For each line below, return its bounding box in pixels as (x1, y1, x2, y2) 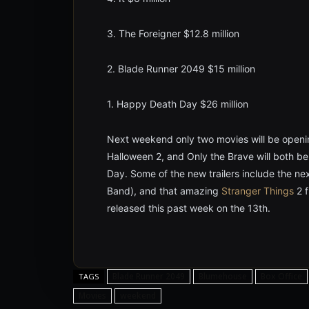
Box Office (261, 270, 302, 282)
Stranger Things (221, 185, 294, 197)
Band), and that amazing (107, 185, 221, 197)
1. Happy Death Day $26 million (107, 98, 248, 110)
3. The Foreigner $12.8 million (107, 28, 239, 39)
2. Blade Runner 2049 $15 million (107, 63, 255, 74)
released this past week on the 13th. (107, 202, 270, 214)
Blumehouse (199, 270, 247, 282)
